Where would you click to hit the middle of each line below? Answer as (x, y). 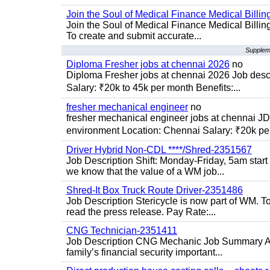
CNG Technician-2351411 (122, 231)
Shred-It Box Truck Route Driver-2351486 (155, 190)
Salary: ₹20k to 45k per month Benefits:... (153, 88)
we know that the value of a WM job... (145, 171)
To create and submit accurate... (134, 36)
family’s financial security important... (144, 252)
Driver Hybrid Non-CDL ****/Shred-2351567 (159, 150)
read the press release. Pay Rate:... (141, 212)
